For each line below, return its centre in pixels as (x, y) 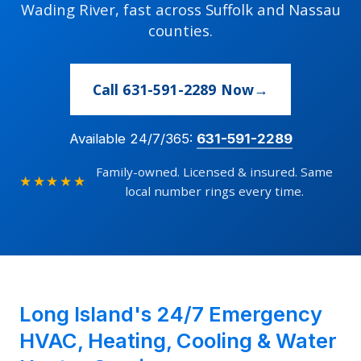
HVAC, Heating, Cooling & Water (178, 341)
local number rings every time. (214, 191)
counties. (180, 31)
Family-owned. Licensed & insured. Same (214, 172)
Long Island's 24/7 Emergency (171, 314)
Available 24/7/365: (133, 139)
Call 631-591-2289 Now (173, 90)
